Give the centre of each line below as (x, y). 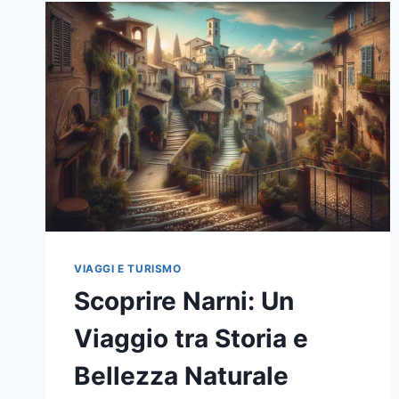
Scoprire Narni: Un (184, 301)
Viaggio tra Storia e (191, 339)
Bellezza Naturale (181, 376)
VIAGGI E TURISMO (128, 269)
